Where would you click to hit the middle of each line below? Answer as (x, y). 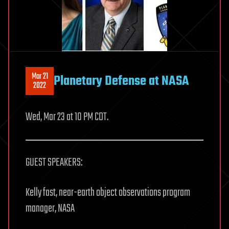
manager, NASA (50, 209)
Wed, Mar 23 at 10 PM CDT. (67, 117)
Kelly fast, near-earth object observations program (108, 193)
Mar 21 (40, 76)
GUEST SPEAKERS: (54, 163)
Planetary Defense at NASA (121, 81)
